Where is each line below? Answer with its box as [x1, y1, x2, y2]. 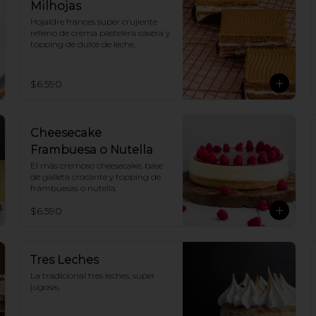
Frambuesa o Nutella [30, 143, 153, 157]
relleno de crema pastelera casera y [30, 28, 170, 38]
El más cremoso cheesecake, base [30, 160, 163, 171]
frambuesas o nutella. [30, 183, 117, 193]
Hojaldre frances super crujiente [30, 16, 157, 27]
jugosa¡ [30, 281, 59, 292]
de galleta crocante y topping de [30, 171, 161, 182]
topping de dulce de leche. [30, 39, 135, 49]
